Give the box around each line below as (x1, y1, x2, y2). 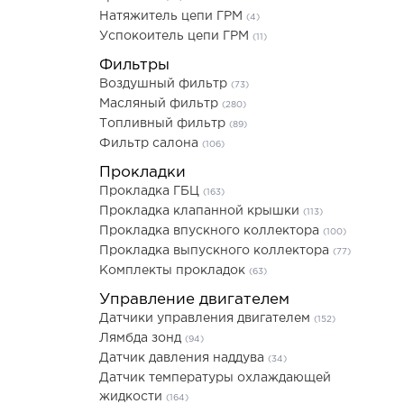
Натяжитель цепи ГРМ (99, 11, 246, 22)
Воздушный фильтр (99, 78, 231, 89)
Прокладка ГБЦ (99, 186, 203, 197)
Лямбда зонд (99, 333, 185, 344)
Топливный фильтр (99, 118, 229, 129)
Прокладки (99, 166, 186, 179)
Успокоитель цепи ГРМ (99, 31, 252, 41)
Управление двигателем (99, 293, 289, 307)
